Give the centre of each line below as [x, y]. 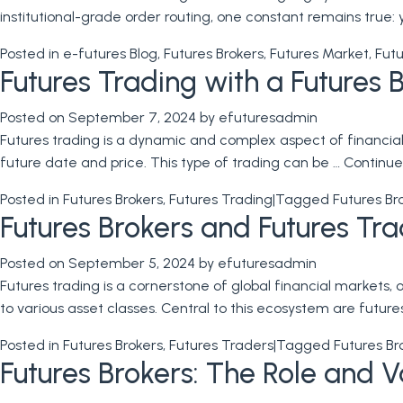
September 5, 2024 [132, 263]
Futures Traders [221, 345]
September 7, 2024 [132, 117]
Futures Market [319, 54]
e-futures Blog [110, 54]
